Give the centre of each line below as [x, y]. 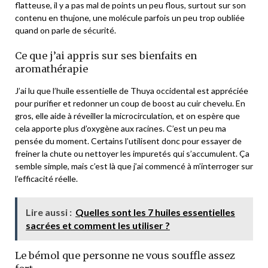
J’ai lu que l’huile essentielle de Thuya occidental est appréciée [132, 90]
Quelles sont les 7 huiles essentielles [155, 212]
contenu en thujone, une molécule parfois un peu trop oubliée [130, 17]
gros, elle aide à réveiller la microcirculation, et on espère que [127, 115]
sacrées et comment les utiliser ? [98, 225]
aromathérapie [51, 68]
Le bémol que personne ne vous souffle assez [125, 255]
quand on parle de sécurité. [66, 30]
